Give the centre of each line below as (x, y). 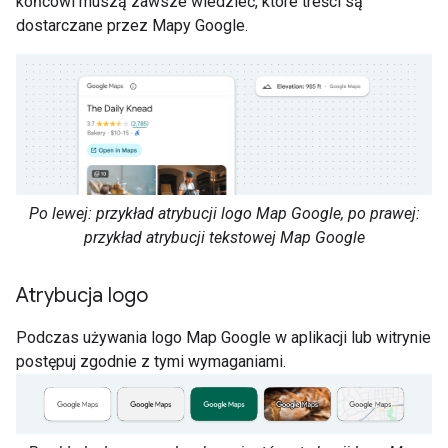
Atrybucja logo (82, 296)
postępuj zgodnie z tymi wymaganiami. (151, 362)
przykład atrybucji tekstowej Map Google (224, 238)
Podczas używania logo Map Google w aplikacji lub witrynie (223, 338)
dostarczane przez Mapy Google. (132, 25)
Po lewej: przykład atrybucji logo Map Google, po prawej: (224, 214)
